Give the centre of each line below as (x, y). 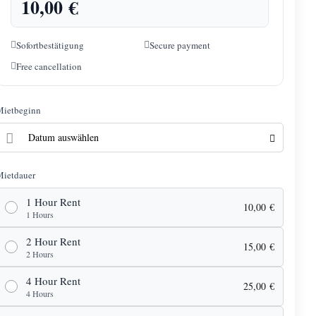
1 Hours (40, 214)
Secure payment (180, 45)
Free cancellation (49, 66)
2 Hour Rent (53, 241)
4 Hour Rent (53, 280)
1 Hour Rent (53, 201)
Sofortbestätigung (50, 45)
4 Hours (40, 293)
